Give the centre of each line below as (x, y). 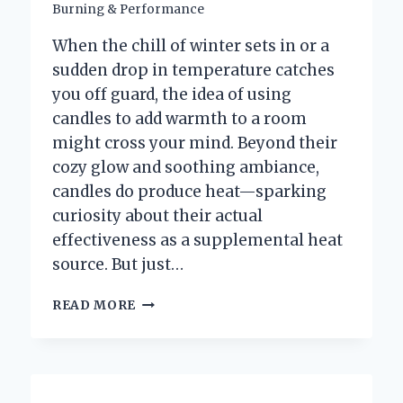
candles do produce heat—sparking (189, 192)
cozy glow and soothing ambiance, (186, 168)
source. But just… (118, 265)
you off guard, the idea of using (172, 95)
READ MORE (94, 306)
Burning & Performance (128, 10)
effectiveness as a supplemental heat (197, 241)
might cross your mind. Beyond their (195, 143)
